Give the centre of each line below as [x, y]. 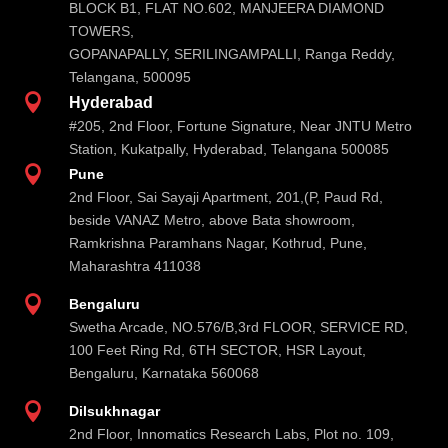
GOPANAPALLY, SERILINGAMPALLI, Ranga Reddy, [232, 53]
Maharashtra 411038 [135, 265]
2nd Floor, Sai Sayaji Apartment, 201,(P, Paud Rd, [226, 196]
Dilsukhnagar [115, 410]
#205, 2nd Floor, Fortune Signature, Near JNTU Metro [241, 125]
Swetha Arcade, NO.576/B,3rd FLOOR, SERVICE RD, [239, 326]
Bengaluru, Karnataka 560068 [164, 372]
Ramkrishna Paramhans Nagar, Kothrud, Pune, [218, 242]
